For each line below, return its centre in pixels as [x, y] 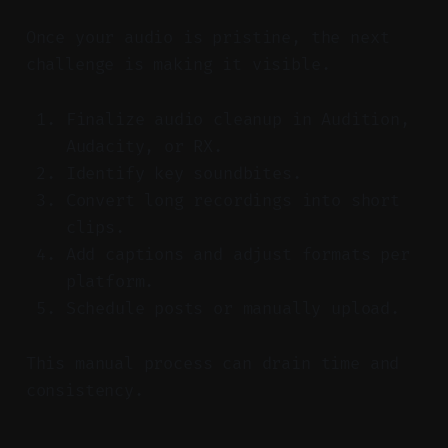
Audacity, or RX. [144, 146]
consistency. [84, 390]
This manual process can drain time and [212, 363]
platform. [110, 281]
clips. [95, 227]
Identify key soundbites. [183, 173]
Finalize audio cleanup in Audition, [237, 119]
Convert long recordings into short [232, 200]
